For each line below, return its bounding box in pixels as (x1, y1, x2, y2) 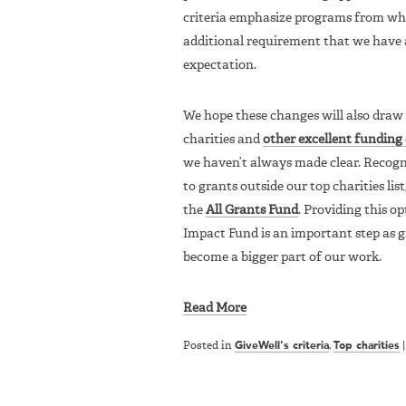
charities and (183, 133, 263, 147)
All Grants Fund (206, 204, 298, 217)
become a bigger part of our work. (183, 251, 382, 265)
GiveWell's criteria (235, 341, 329, 353)
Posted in (183, 341, 235, 353)
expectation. (183, 59, 256, 72)
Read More (183, 302, 246, 315)
